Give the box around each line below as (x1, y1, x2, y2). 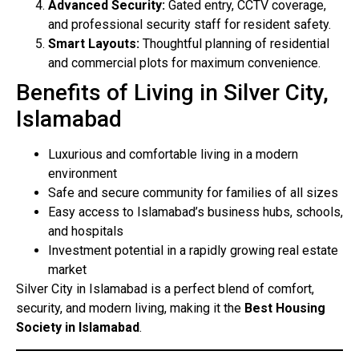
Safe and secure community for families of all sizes (48, 185, 338, 201)
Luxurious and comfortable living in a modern (48, 147, 298, 163)
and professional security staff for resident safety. (48, 17, 331, 33)
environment (48, 166, 117, 182)
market (48, 262, 87, 278)
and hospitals (48, 224, 123, 240)
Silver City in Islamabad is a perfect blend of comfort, (16, 281, 314, 297)
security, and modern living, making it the (16, 301, 244, 317)
